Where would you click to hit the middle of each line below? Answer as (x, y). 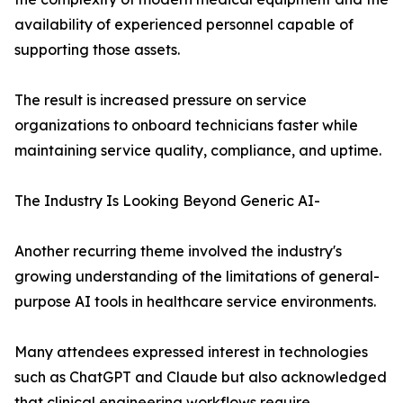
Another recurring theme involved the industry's (178, 251)
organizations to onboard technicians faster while (186, 125)
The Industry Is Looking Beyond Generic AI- (167, 201)
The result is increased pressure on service (161, 100)
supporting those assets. (97, 50)
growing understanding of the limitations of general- (197, 277)
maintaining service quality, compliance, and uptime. (198, 151)
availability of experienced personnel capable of (184, 25)
